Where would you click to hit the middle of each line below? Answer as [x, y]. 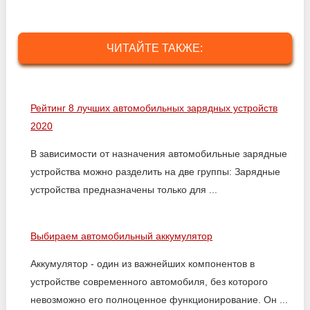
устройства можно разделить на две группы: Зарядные [156, 172]
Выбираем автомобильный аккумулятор [122, 236]
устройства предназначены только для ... [124, 190]
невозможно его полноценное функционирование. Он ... [159, 300]
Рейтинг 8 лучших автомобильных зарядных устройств [154, 108]
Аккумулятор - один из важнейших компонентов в [143, 264]
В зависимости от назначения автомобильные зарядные [159, 154]
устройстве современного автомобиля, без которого [149, 282]
